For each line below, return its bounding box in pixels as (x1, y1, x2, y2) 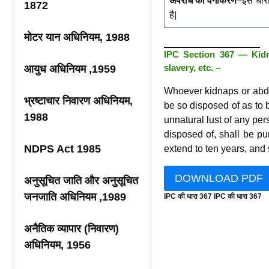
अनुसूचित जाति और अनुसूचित (24, 175, 138, 187)
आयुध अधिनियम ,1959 (24, 63, 116, 75)
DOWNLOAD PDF (174, 172, 263, 185)
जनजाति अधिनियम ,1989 (24, 191, 126, 203)
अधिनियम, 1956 (24, 239, 91, 251)
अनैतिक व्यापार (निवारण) (24, 223, 119, 235)
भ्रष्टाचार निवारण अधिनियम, (24, 95, 133, 107)
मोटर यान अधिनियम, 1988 (24, 31, 130, 43)
